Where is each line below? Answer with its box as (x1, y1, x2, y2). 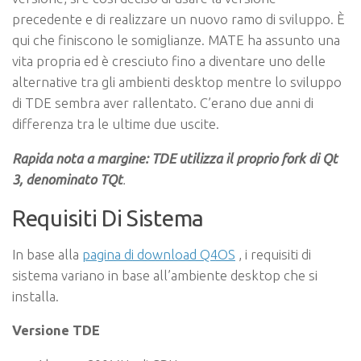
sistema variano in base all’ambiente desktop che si (12, 267, 317, 283)
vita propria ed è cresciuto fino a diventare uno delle (12, 53, 326, 69)
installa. (12, 288, 59, 304)
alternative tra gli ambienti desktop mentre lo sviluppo (12, 74, 342, 90)
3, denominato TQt (12, 172, 122, 188)
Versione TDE (12, 322, 100, 338)
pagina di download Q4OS (82, 246, 235, 262)
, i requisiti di (235, 246, 311, 262)
